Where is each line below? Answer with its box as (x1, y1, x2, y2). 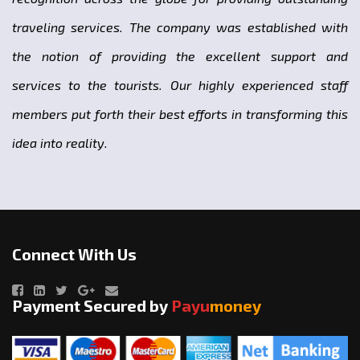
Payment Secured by (12, 296, 171, 316)
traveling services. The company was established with (12, 19, 348, 35)
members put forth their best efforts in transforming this (12, 106, 348, 122)
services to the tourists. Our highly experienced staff (12, 77, 348, 93)
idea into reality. (12, 135, 108, 151)
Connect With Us (12, 244, 137, 264)
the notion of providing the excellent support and (12, 48, 348, 64)
